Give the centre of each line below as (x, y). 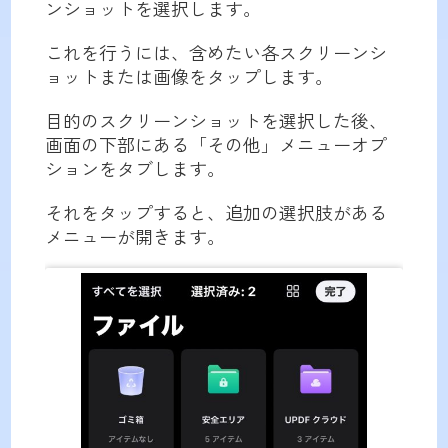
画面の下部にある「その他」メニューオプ (215, 144)
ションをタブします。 (134, 168)
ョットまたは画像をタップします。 (188, 76)
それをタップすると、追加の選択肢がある (215, 212)
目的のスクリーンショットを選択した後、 (215, 120)
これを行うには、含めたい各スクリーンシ (215, 52)
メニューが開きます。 (134, 236)
